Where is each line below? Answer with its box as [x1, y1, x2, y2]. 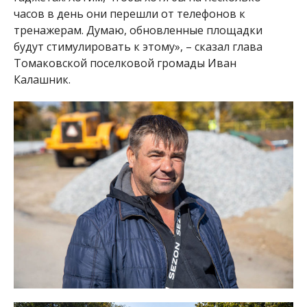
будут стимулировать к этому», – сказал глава [13, 39, 262, 55]
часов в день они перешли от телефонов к [13, 6, 245, 22]
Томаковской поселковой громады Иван [13, 56, 236, 71]
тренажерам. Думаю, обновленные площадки [13, 23, 262, 38]
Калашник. [13, 72, 71, 88]
